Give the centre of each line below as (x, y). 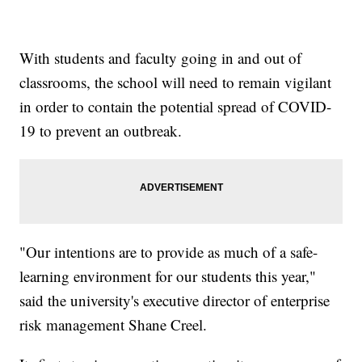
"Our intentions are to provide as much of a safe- (169, 252)
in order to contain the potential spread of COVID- (176, 107)
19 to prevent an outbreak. (101, 131)
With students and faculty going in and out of (161, 58)
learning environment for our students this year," (168, 276)
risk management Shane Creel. (114, 325)
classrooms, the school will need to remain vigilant (176, 82)
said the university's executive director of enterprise (175, 301)
